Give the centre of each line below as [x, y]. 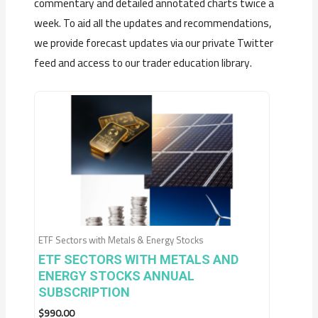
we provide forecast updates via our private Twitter [154, 43]
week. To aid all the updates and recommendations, [153, 23]
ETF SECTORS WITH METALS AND [139, 259]
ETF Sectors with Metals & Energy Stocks [121, 241]
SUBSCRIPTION [84, 292]
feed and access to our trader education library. [143, 63]
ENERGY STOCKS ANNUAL [117, 275]
